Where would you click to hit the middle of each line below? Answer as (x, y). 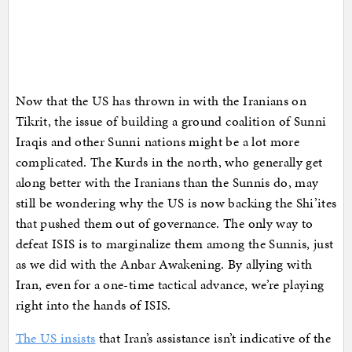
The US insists (55, 338)
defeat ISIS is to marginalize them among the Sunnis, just (174, 244)
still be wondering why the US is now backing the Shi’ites (176, 203)
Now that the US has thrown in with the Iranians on (161, 101)
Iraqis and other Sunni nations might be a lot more (158, 142)
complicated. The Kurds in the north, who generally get (169, 162)
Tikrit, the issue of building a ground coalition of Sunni (171, 121)
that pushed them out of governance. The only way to (164, 224)
